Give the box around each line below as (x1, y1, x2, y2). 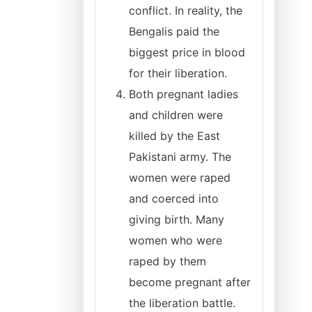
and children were (129, 108, 223, 122)
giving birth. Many (129, 212, 224, 226)
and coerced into (129, 192, 219, 205)
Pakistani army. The (129, 150, 231, 164)
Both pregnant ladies (129, 87, 238, 101)
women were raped (129, 171, 231, 185)
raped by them (129, 254, 206, 268)
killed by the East (129, 129, 220, 143)
